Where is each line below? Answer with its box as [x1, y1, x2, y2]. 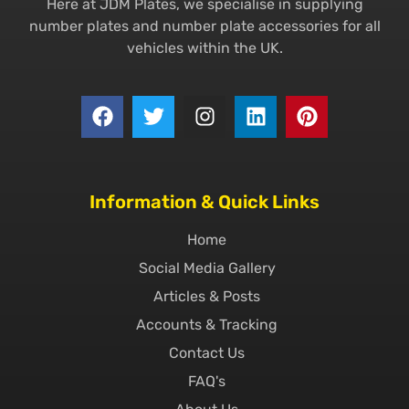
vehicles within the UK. [126, 38, 283, 57]
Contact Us [169, 343, 245, 362]
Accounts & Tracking [136, 315, 278, 333]
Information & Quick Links [89, 190, 320, 213]
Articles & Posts [153, 287, 260, 305]
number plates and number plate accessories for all [28, 16, 381, 35]
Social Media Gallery [138, 258, 276, 277]
